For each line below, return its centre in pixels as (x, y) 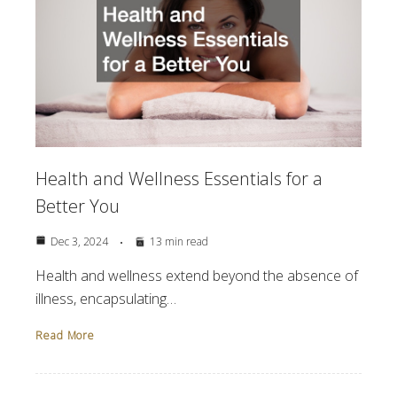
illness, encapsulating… (106, 299)
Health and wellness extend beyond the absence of (197, 276)
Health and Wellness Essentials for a (179, 179)
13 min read (179, 242)
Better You (78, 206)
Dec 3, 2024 (79, 242)
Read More (66, 336)
